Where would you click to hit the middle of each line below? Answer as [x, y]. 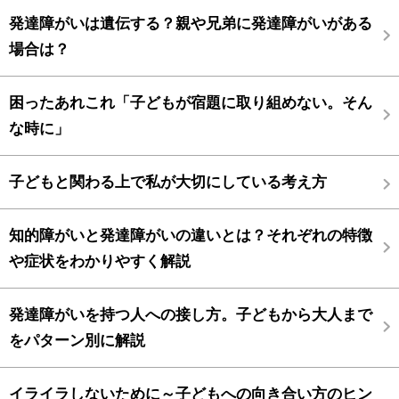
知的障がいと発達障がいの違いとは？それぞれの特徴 [191, 235]
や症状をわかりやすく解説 [100, 261]
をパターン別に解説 [77, 340]
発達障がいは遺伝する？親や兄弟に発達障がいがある [191, 23]
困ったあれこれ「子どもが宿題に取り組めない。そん [191, 102]
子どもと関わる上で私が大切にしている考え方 [168, 181]
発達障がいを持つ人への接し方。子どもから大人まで [191, 314]
